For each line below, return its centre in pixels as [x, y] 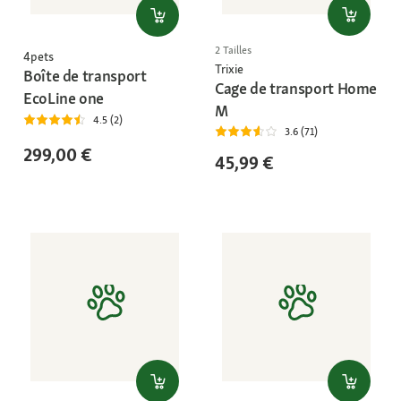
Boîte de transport [85, 75]
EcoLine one [64, 98]
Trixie [229, 69]
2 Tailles [233, 50]
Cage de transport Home [296, 88]
